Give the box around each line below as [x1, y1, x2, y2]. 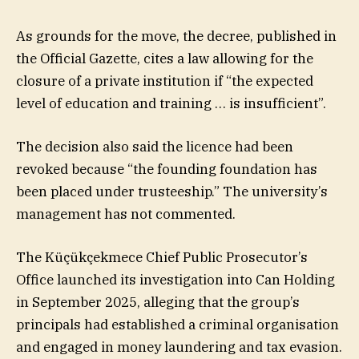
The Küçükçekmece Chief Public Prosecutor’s [16, 248, 308, 267]
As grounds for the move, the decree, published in [16, 26, 337, 45]
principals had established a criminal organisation [16, 316, 339, 334]
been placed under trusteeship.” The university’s [16, 183, 328, 201]
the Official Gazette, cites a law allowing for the [16, 49, 313, 67]
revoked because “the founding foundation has [16, 160, 317, 179]
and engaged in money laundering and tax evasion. [16, 338, 342, 357]
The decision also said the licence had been [16, 138, 293, 156]
